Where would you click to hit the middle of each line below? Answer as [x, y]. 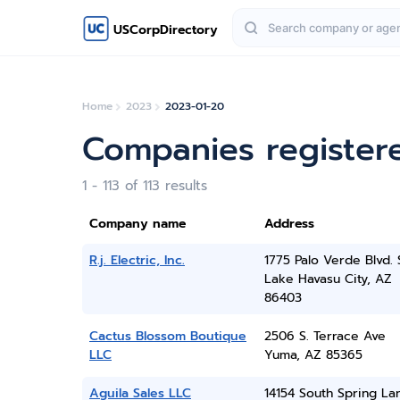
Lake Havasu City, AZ [328, 279]
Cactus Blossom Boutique [168, 336]
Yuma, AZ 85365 [313, 355]
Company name [137, 224]
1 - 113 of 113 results [145, 186]
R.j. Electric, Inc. [137, 260]
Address [289, 224]
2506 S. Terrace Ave [325, 336]
